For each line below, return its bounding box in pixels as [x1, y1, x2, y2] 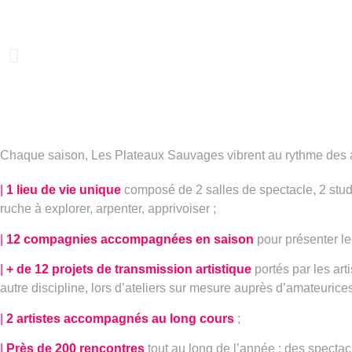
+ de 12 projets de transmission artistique [6, 262, 251, 277]
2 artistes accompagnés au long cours [6, 311, 234, 325]
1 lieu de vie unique [6, 183, 121, 197]
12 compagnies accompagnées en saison [6, 232, 254, 246]
